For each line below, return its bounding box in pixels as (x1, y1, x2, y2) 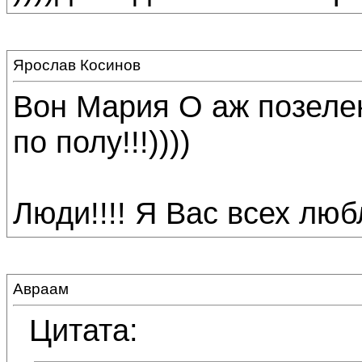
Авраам (13, 280, 69, 297)
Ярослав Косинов (13, 57, 141, 74)
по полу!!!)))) (13, 124, 191, 159)
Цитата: (29, 313, 138, 347)
